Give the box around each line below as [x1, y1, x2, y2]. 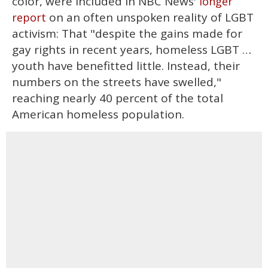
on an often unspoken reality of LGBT [46, 10, 254, 26]
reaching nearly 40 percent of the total [12, 90, 223, 106]
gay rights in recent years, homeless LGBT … [12, 42, 251, 58]
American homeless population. [12, 106, 184, 123]
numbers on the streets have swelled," [12, 74, 221, 90]
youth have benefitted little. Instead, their [12, 58, 240, 74]
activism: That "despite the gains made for [12, 26, 242, 42]
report [12, 10, 46, 25]
